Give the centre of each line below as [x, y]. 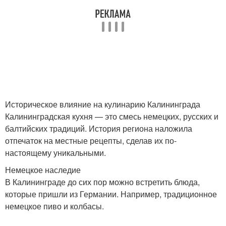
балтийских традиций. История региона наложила [99, 128]
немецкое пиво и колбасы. [54, 206]
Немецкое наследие [43, 170]
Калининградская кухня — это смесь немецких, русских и [112, 116]
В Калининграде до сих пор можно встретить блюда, [102, 182]
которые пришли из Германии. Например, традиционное [111, 194]
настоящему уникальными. [55, 153]
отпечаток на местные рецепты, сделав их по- [91, 140]
